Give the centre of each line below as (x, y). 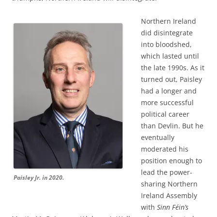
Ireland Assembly (169, 195)
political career (165, 114)
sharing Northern (169, 184)
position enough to (171, 161)
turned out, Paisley (171, 79)
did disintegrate (167, 33)
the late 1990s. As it (173, 68)
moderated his (165, 149)
